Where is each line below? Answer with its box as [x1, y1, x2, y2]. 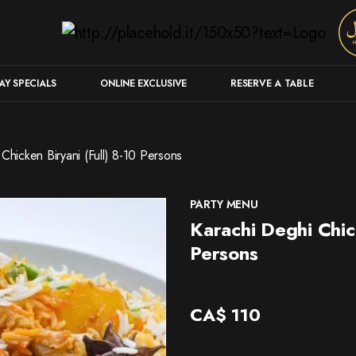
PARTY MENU [190, 196, 258, 212]
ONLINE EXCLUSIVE [100, 76, 188, 91]
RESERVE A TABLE [230, 76, 314, 91]
